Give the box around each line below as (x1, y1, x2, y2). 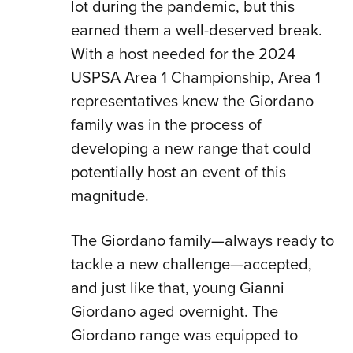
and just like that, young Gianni (70, 276, 284, 300)
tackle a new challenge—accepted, (70, 252, 312, 277)
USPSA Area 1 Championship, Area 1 (70, 65, 321, 90)
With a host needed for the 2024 (70, 42, 295, 66)
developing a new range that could (70, 136, 311, 161)
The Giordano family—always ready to (70, 229, 334, 253)
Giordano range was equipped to (70, 323, 298, 347)
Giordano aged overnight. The (70, 299, 278, 324)
